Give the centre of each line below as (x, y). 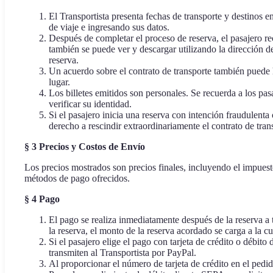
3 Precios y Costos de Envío (88, 147)
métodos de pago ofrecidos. (77, 179)
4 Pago (46, 199)
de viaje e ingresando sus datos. (109, 27)
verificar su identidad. (90, 104)
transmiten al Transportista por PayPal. (122, 253)
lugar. (59, 82)
